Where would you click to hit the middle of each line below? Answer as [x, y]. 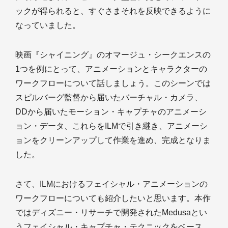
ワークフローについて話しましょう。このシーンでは [113, 83]
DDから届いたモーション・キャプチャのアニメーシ [111, 112]
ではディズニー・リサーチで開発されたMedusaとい [111, 213]
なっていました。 [48, 25]
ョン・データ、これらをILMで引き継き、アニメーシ [111, 126]
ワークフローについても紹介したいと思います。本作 [113, 198]
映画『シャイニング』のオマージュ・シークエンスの [113, 55]
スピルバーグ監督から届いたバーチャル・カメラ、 [109, 98]
